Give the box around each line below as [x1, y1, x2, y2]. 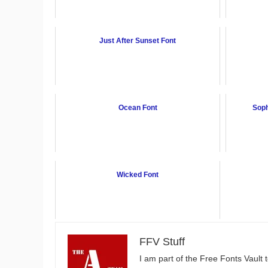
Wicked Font [117, 170, 159, 179]
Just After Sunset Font [99, 36, 176, 45]
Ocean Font [118, 103, 157, 112]
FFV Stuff [139, 236, 185, 248]
